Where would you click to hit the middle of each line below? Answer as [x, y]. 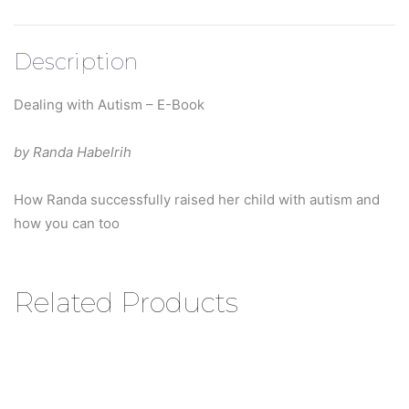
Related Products [126, 302]
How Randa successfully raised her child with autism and [197, 199]
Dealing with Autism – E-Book [109, 104]
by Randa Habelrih [73, 152]
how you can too [67, 223]
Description [76, 61]
